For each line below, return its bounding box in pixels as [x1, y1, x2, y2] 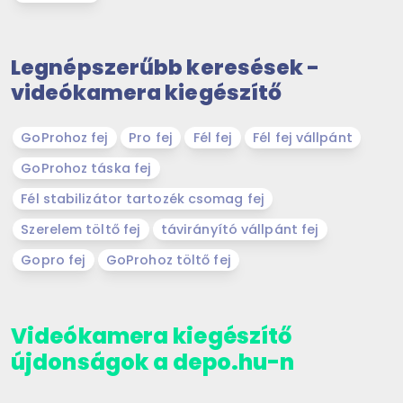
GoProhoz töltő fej [105, 250, 231, 269]
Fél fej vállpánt [253, 128, 353, 147]
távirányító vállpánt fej [160, 219, 319, 238]
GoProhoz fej [21, 128, 109, 147]
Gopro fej [21, 250, 86, 269]
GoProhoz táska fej [21, 158, 152, 177]
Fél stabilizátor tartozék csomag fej [21, 189, 264, 208]
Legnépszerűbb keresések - [11, 51, 320, 82]
